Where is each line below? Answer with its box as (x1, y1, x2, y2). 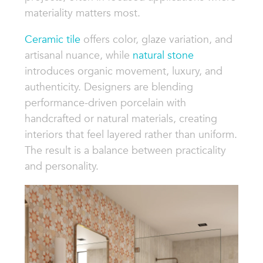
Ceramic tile (24, 32, 80, 47)
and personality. (24, 159, 99, 174)
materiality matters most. (24, 6, 140, 21)
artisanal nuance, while (24, 48, 133, 63)
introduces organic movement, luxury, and (24, 64, 222, 79)
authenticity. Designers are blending (24, 80, 193, 95)
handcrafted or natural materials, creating (24, 112, 217, 126)
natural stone (132, 48, 194, 63)
